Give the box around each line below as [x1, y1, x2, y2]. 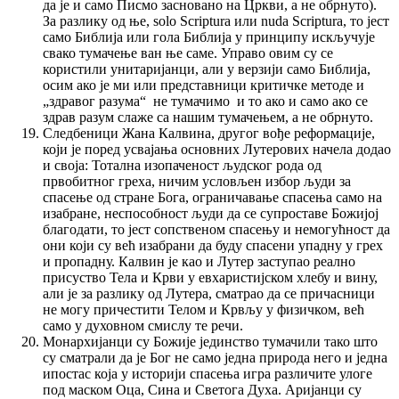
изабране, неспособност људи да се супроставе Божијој [43, 206, 379, 222]
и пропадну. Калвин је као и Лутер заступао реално [43, 254, 355, 270]
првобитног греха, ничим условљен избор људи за [43, 174, 351, 190]
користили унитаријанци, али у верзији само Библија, [43, 61, 370, 77]
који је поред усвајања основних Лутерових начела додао [43, 142, 391, 158]
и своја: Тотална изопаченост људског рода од [43, 158, 322, 174]
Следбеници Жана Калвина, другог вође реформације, [43, 126, 375, 142]
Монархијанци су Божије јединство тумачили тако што [43, 334, 378, 350]
